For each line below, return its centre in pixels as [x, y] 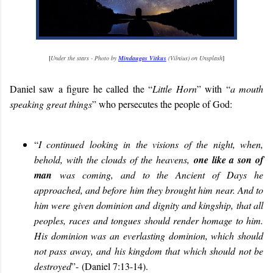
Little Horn [175, 89]
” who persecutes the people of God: [162, 104]
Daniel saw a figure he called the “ [81, 89]
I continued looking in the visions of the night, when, [151, 144]
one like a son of [229, 160]
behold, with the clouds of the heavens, [114, 159]
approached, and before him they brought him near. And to [149, 190]
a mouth [247, 89]
